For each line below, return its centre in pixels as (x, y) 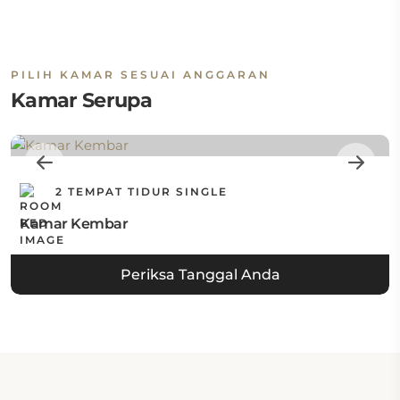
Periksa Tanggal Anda (200, 275)
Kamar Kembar (74, 224)
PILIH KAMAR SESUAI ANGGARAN (141, 75)
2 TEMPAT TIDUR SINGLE (139, 192)
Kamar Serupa (81, 100)
